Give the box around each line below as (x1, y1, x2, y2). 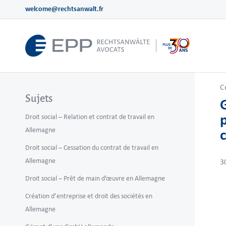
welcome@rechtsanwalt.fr (25, 5, 103, 13)
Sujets (25, 93, 52, 104)
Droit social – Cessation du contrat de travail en (25, 144, 158, 151)
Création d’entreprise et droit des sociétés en (25, 192, 152, 200)
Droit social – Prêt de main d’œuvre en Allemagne (25, 175, 165, 182)
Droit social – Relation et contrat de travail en (25, 113, 154, 121)
